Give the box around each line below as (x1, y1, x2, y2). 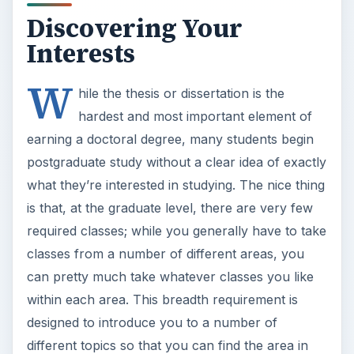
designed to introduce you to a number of (26, 314, 277, 331)
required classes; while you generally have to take (26, 223, 326, 239)
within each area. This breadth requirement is (26, 292, 298, 308)
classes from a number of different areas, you (26, 246, 304, 262)
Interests (26, 36, 135, 71)
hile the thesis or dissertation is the (77, 85, 284, 102)
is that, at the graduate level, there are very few (26, 200, 313, 217)
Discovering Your (26, 10, 243, 46)
